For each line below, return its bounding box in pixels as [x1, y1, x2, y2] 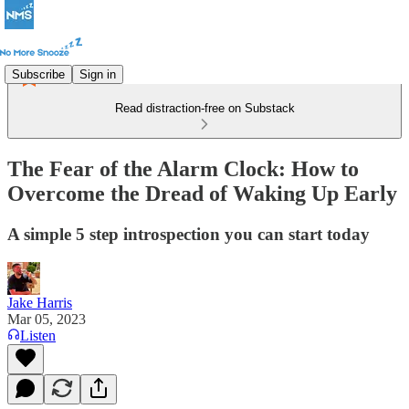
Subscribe [12, 67, 65, 81]
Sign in [79, 67, 116, 81]
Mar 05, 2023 [7, 310, 86, 327]
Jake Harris [7, 294, 72, 310]
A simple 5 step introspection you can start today [7, 224, 370, 244]
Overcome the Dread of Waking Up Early [7, 181, 397, 205]
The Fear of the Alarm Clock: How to [7, 156, 359, 181]
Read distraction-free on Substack [114, 101, 295, 115]
